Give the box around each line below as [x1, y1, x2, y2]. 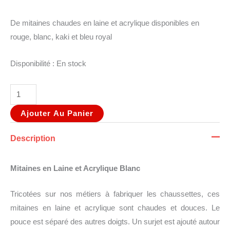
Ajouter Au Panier [21, 109, 93, 118]
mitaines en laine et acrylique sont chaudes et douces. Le [10, 203, 220, 212]
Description [10, 133, 55, 143]
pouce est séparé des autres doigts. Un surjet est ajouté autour [10, 217, 220, 226]
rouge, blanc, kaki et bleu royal [10, 32, 112, 41]
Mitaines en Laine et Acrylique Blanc [10, 164, 140, 172]
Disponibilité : [10, 60, 54, 68]
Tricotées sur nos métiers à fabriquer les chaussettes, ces [10, 189, 220, 198]
